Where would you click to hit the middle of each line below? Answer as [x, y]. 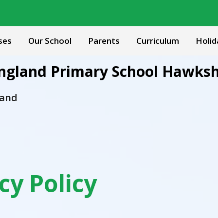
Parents [104, 41]
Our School [50, 41]
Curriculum [158, 41]
